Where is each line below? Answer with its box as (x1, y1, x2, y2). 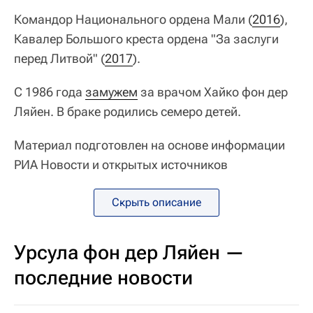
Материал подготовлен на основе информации (14, 138, 285, 152)
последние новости (14, 266, 193, 289)
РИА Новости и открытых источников (14, 157, 228, 172)
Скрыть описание (112, 196, 201, 209)
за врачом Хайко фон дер (138, 85, 288, 99)
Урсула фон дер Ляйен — (14, 241, 245, 264)
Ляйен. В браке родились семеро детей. (14, 104, 241, 119)
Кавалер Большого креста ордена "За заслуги (14, 31, 279, 46)
